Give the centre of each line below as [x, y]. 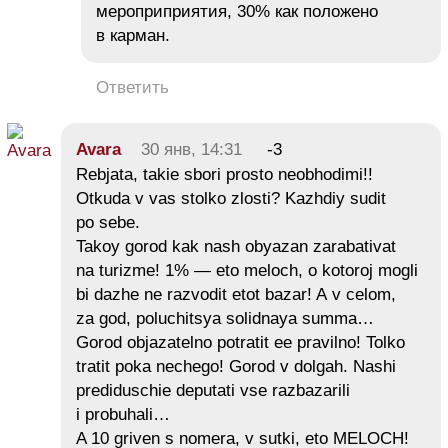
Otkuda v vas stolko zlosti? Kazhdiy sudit [231, 198]
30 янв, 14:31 [191, 149]
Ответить [132, 87]
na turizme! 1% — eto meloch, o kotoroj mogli [247, 270]
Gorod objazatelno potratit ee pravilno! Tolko [240, 342]
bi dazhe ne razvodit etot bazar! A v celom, [236, 294]
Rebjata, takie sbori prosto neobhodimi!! [224, 174]
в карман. [133, 35]
